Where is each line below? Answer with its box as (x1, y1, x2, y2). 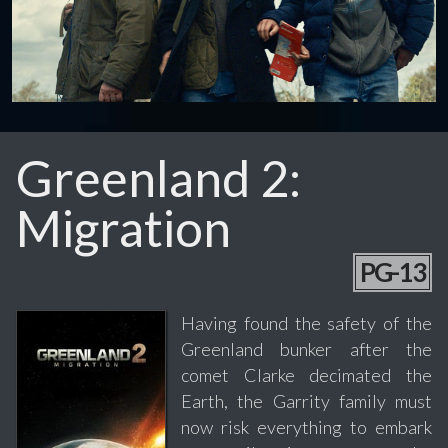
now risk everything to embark (181, 416, 432, 439)
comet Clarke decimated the (181, 364, 432, 387)
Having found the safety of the (181, 312, 432, 335)
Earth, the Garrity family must (181, 390, 432, 413)
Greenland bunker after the (181, 338, 432, 361)
